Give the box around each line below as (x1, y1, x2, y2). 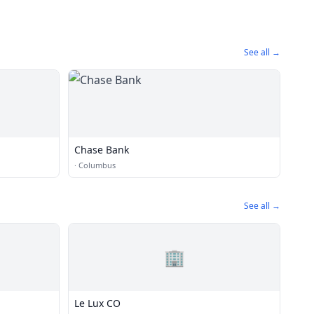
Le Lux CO (74, 296, 121, 310)
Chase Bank (74, 143, 129, 156)
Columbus (78, 160, 116, 170)
